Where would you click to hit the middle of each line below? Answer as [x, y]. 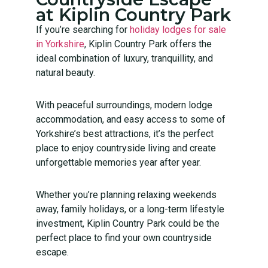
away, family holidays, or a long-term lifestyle [130, 209]
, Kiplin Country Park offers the [148, 44]
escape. [52, 252]
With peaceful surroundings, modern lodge [124, 105]
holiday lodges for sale [178, 29]
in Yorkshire [60, 44]
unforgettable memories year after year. [118, 162]
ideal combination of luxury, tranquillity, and [124, 58]
